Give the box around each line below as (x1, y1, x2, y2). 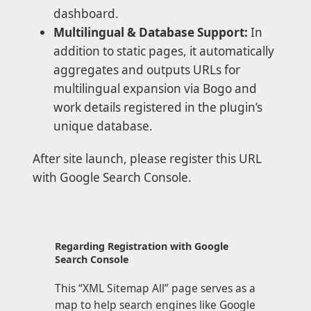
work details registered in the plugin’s (53, 99, 262, 116)
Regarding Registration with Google (55, 239, 228, 253)
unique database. (53, 118, 153, 135)
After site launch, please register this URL (33, 151, 262, 167)
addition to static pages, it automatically (53, 43, 274, 60)
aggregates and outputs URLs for (53, 62, 240, 78)
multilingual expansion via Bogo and (53, 81, 257, 97)
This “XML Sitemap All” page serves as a (55, 280, 255, 296)
